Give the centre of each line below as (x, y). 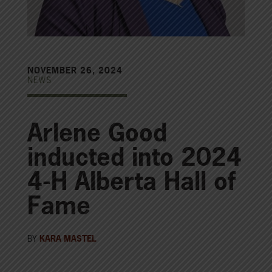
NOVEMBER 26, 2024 (75, 70)
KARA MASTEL (68, 238)
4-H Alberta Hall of (131, 181)
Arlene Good (97, 132)
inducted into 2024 (134, 157)
